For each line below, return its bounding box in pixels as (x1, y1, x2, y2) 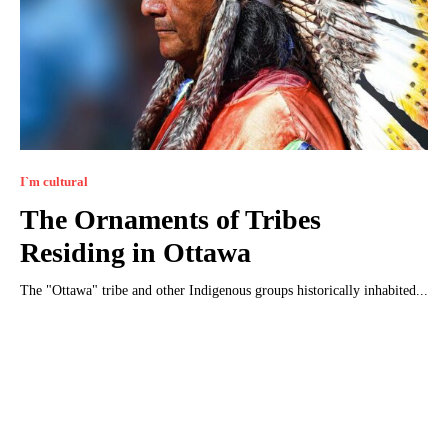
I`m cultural (20, 173, 88, 189)
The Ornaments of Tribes (20, 203, 321, 235)
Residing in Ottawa (20, 236, 251, 268)
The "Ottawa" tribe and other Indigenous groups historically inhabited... (20, 282, 428, 298)
